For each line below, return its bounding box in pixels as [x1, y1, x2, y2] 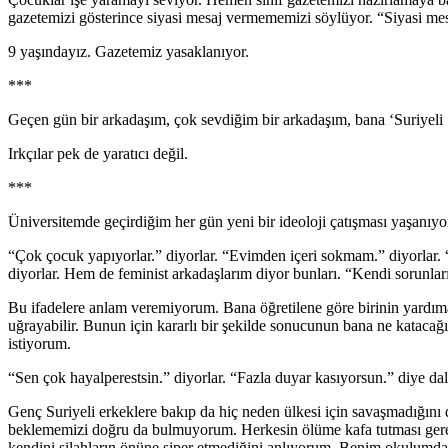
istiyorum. [8, 334, 71, 352]
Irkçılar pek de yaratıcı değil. [8, 144, 188, 162]
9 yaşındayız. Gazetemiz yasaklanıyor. [8, 42, 249, 60]
